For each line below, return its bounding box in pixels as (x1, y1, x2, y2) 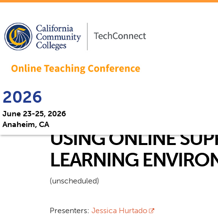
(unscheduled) (50, 176, 99, 185)
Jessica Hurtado (91, 205, 147, 215)
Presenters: (50, 205, 91, 215)
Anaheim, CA (2, 120, 49, 129)
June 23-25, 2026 (2, 109, 66, 118)
